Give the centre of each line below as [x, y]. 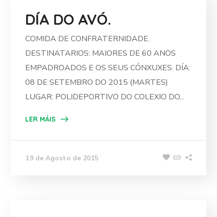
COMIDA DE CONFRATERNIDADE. [88, 39]
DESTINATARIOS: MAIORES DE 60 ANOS [101, 53]
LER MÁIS [41, 119]
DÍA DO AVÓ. [68, 19]
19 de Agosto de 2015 [62, 158]
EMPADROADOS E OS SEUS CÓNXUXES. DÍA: [108, 68]
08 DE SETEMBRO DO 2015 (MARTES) [97, 82]
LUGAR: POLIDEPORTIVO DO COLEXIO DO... [105, 97]
